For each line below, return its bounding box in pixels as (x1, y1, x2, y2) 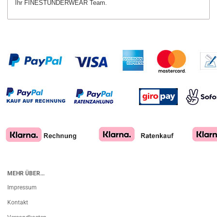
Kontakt (7, 199, 28, 206)
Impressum (7, 184, 37, 191)
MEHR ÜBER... (7, 170, 45, 177)
